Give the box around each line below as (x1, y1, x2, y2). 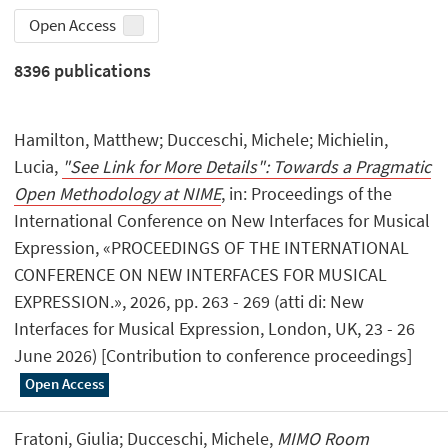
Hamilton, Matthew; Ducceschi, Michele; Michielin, (14, 128, 389, 152)
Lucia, (14, 155, 63, 179)
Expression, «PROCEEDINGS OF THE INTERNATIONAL (14, 236, 410, 260)
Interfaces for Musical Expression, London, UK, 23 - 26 (14, 317, 416, 341)
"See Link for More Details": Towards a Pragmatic (62, 155, 432, 179)
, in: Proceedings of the (221, 182, 393, 206)
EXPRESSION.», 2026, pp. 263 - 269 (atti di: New (14, 290, 365, 314)
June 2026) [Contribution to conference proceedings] (14, 344, 413, 368)
